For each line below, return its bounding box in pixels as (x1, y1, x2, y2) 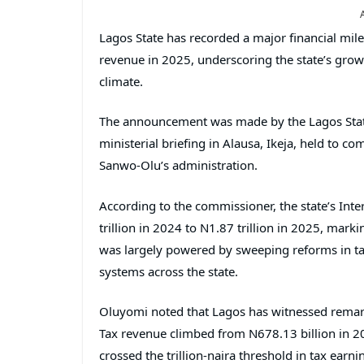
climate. (99, 72, 143, 89)
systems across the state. (99, 262, 238, 279)
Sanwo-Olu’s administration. (99, 157, 258, 174)
